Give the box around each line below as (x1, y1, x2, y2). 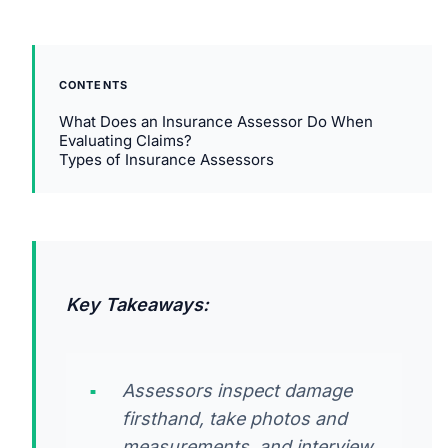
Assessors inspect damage (122, 379, 352, 401)
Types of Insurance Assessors (59, 149, 274, 169)
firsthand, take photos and (122, 407, 347, 429)
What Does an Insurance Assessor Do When (59, 111, 373, 131)
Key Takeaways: (66, 293, 209, 315)
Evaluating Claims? (59, 130, 192, 150)
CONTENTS (59, 77, 128, 92)
